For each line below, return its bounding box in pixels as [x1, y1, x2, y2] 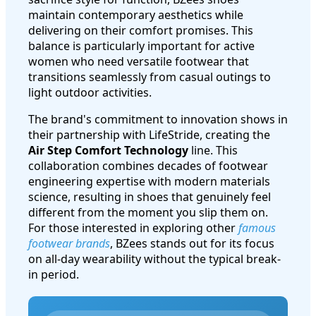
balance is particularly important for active [28, 37, 255, 54]
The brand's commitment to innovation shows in [28, 111, 288, 127]
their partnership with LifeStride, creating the [28, 126, 270, 142]
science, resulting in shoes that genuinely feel [28, 188, 271, 205]
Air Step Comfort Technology [28, 142, 188, 158]
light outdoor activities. [28, 84, 152, 100]
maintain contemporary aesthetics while [28, 6, 243, 23]
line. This [188, 142, 238, 158]
